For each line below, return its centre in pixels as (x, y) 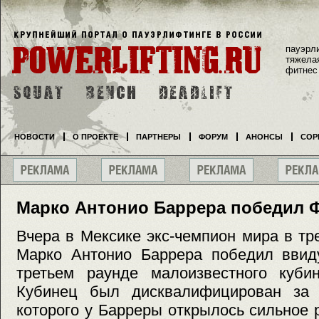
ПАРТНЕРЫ (158, 137)
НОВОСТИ (35, 137)
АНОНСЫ (264, 137)
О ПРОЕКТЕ (95, 137)
